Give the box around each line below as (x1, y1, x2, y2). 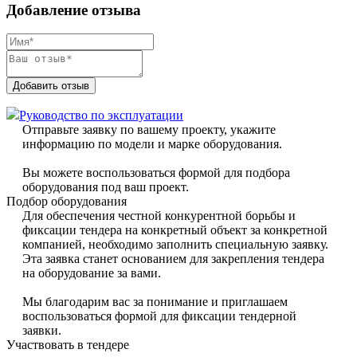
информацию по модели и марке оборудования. (22, 137, 282, 151)
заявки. (22, 324, 61, 338)
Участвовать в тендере (6, 338, 129, 352)
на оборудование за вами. (22, 266, 161, 280)
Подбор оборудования (6, 194, 127, 209)
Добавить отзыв (13, 80, 89, 92)
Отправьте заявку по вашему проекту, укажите (22, 123, 276, 137)
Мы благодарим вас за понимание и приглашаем (22, 295, 288, 309)
